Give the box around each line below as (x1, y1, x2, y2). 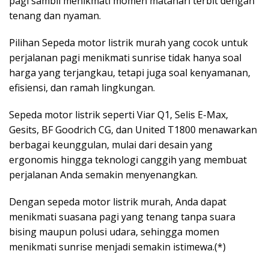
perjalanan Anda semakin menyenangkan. (9, 168, 198, 181)
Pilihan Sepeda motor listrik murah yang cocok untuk (9, 35, 248, 49)
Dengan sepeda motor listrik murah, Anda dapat (9, 195, 226, 208)
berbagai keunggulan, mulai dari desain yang (9, 138, 213, 151)
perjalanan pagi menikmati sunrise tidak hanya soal (9, 50, 241, 64)
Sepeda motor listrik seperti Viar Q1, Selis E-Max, (9, 107, 228, 121)
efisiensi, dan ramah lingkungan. (9, 80, 155, 94)
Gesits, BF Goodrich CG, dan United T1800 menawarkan (9, 122, 257, 136)
